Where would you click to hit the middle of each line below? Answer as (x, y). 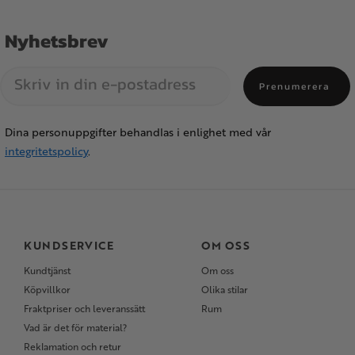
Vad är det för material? (75, 328)
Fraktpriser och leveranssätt (84, 309)
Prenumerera (295, 87)
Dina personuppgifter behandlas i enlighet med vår (138, 132)
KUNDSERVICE (69, 246)
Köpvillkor (47, 290)
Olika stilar (225, 290)
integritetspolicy (46, 151)
